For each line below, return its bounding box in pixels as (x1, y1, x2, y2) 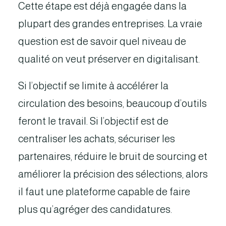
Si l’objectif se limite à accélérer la (18, 80, 168, 91)
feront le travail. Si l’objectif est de (18, 116, 168, 127)
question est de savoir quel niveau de (18, 36, 186, 47)
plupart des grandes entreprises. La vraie (18, 18, 202, 29)
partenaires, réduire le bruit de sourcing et (18, 151, 207, 162)
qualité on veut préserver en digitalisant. (18, 53, 200, 65)
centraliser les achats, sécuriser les (18, 133, 175, 144)
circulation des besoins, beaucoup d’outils (18, 98, 207, 109)
